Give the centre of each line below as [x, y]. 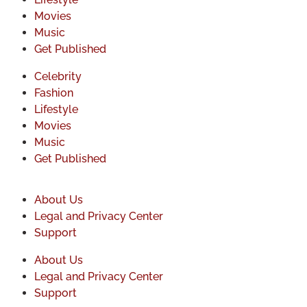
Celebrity [58, 77]
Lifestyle [56, 110]
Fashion [54, 93]
